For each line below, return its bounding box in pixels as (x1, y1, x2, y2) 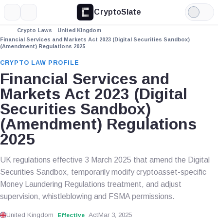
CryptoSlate (94, 7, 142, 16)
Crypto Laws (17, 27, 52, 33)
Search (28, 11, 53, 19)
